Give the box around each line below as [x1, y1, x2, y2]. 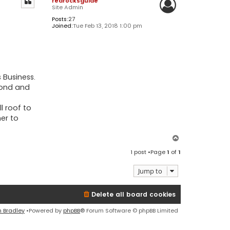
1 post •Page [130, 148, 167, 157]
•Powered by [25, 206, 63, 215]
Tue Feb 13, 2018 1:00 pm [72, 21, 142, 30]
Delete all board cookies [91, 190, 176, 199]
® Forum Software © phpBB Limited [80, 206, 178, 215]
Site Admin [51, 3, 83, 11]
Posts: [51, 14, 68, 23]
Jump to [138, 166, 162, 176]
